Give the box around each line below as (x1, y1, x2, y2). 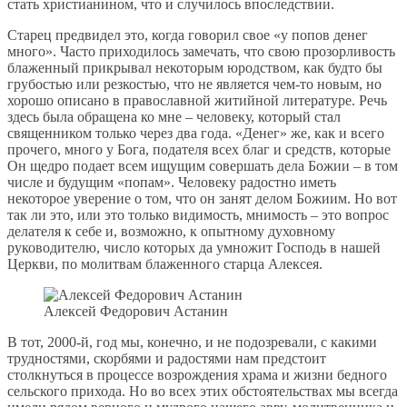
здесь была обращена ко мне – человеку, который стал (7, 109, 341, 125)
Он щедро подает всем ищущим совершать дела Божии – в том (7, 158, 398, 174)
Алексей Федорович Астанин (44, 303, 228, 320)
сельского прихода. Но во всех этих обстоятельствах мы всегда (7, 383, 398, 400)
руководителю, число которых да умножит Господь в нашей (7, 240, 381, 256)
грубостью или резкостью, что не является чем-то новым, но (7, 76, 382, 93)
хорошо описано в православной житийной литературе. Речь (7, 93, 387, 109)
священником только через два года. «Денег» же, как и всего (7, 125, 384, 142)
